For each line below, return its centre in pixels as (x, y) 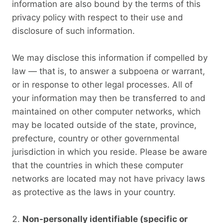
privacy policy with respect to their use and (98, 17)
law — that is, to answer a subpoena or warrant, (109, 71)
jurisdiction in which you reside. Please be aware (110, 152)
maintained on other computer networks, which (106, 111)
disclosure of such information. (73, 31)
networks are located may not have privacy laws (109, 178)
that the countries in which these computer (98, 165)
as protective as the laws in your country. (94, 192)
